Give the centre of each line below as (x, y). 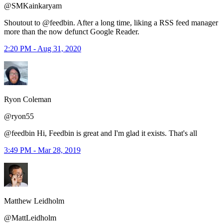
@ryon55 (19, 116)
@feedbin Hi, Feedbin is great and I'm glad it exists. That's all (101, 133)
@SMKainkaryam (33, 5)
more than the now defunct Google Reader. (72, 31)
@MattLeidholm (30, 218)
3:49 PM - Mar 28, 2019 (42, 150)
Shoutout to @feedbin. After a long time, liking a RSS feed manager (111, 22)
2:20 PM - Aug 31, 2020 (43, 48)
